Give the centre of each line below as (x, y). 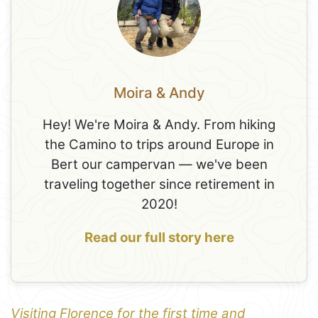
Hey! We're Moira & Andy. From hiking (159, 125)
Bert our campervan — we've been (159, 165)
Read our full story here (159, 237)
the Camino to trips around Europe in (159, 145)
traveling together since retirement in (159, 185)
